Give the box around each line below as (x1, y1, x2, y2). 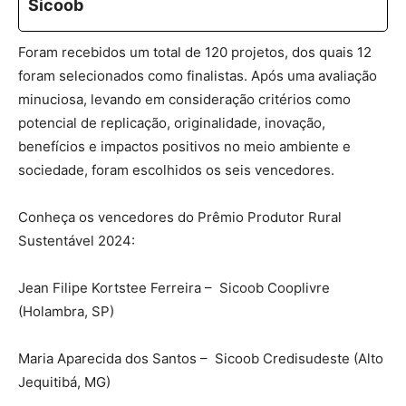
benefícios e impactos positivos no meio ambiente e (18, 137, 351, 155)
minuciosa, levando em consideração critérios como (18, 90, 351, 108)
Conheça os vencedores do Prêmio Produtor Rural (18, 208, 342, 226)
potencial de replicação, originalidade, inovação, (18, 113, 325, 131)
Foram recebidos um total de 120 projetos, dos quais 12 (18, 43, 372, 61)
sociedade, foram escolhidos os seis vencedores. (18, 160, 334, 179)
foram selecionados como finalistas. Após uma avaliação (18, 66, 377, 84)
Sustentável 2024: (18, 231, 135, 249)
